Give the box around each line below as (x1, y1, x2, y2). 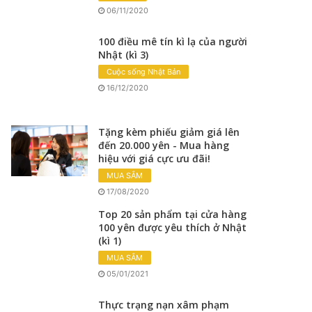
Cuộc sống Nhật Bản (107, 66, 181, 77)
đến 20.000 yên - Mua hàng (98, 138, 230, 152)
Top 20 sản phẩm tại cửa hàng (98, 207, 247, 221)
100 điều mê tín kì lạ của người (98, 34, 248, 48)
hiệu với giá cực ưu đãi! (98, 151, 211, 165)
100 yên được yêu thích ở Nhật (98, 220, 247, 234)
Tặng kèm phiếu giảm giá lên (98, 125, 240, 139)
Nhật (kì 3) (98, 47, 149, 61)
